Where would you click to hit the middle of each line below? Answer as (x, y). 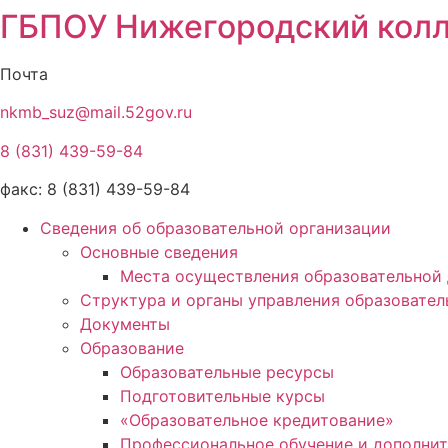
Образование (132, 347)
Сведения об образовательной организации (215, 227)
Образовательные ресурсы (227, 371)
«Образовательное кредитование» (257, 419)
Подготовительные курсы (222, 395)
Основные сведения (159, 251)
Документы (125, 323)
